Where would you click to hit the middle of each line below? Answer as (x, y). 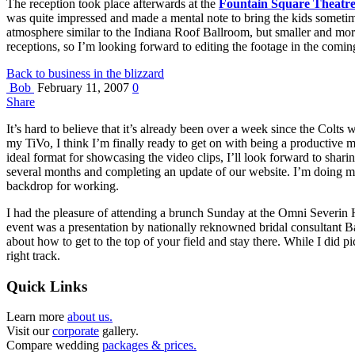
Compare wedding (54, 345)
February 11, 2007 (82, 87)
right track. (33, 255)
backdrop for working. (63, 185)
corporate (76, 331)
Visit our (29, 331)
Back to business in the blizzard (85, 73)
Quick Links (47, 286)
